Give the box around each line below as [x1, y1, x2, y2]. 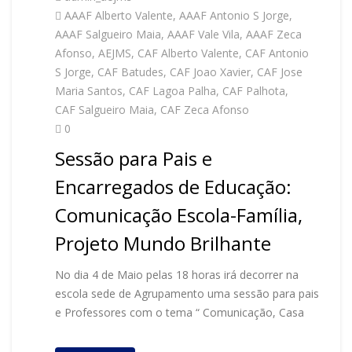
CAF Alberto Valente [137, 46, 239, 60]
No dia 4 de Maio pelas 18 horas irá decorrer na [55, 267, 299, 282]
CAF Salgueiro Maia [55, 102, 154, 117]
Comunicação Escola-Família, [55, 202, 302, 228]
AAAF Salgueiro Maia [55, 27, 161, 42]
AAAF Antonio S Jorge [179, 8, 289, 23]
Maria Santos [55, 83, 123, 98]
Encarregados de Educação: [55, 174, 291, 200]
